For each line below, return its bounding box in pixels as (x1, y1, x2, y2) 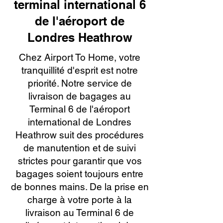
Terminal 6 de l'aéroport (29, 104, 130, 114)
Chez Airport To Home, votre (19, 52, 140, 63)
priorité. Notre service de (27, 78, 132, 89)
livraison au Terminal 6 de (25, 207, 134, 218)
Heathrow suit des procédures (15, 129, 144, 140)
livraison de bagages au (28, 91, 131, 102)
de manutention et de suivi (23, 142, 136, 153)
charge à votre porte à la (27, 194, 132, 205)
